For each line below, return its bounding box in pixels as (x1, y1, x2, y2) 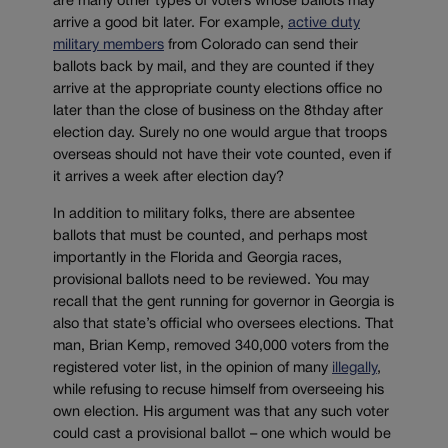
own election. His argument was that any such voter (53, 405, 389, 419)
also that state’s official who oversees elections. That (53, 317, 394, 331)
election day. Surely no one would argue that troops (53, 127, 387, 141)
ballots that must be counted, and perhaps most (53, 229, 368, 243)
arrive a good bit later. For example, (53, 17, 288, 31)
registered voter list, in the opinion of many (53, 361, 332, 375)
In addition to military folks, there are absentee (53, 207, 355, 221)
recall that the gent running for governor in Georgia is (53, 295, 394, 309)
